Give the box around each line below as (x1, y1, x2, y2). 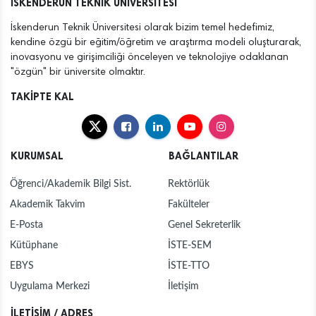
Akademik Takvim (10, 199, 85, 210)
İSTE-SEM (168, 240, 212, 251)
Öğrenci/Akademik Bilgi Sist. (10, 178, 131, 190)
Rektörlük (168, 178, 209, 190)
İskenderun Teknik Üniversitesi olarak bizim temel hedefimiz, (11, 23, 274, 34)
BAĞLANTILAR (169, 150, 238, 163)
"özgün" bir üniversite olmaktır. (11, 67, 145, 78)
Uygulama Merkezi (10, 281, 90, 292)
